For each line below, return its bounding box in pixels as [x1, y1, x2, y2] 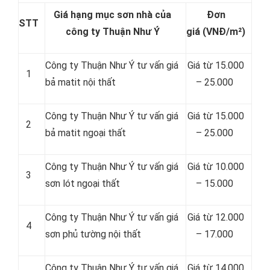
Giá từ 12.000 [187, 212, 244, 223]
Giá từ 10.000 [187, 161, 244, 172]
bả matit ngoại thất [45, 127, 126, 139]
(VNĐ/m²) [202, 26, 245, 37]
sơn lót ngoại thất [45, 178, 120, 189]
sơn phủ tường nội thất [45, 228, 141, 240]
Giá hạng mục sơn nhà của [54, 9, 171, 20]
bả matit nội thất [45, 77, 116, 88]
